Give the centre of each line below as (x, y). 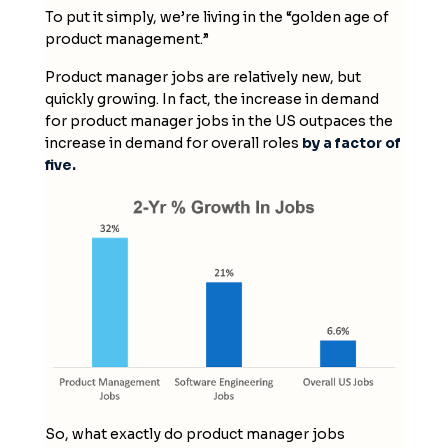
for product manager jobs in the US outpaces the (218, 120)
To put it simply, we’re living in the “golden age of (216, 16)
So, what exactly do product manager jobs (194, 433)
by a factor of (351, 142)
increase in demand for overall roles (173, 142)
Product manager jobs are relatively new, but (202, 76)
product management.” (126, 38)
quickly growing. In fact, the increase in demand (211, 98)
